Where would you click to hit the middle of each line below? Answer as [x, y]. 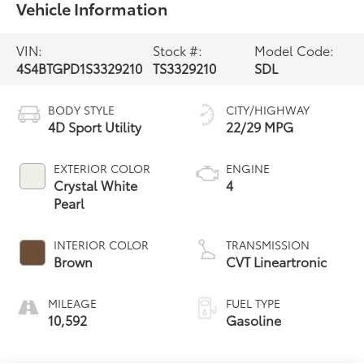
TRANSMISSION [268, 244]
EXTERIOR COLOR [102, 168]
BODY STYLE [82, 109]
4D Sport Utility [95, 126]
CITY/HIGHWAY [268, 109]
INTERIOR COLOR [102, 244]
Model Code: [295, 50]
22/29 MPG [260, 126]
